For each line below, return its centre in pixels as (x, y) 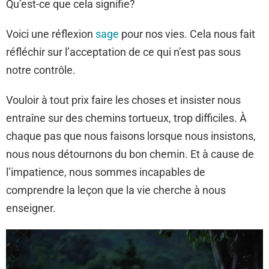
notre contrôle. (41, 70)
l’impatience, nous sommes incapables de (106, 172)
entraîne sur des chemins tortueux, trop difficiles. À (126, 118)
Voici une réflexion (51, 34)
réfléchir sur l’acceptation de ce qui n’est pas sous (123, 52)
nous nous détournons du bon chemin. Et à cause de (130, 154)
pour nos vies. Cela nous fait (187, 34)
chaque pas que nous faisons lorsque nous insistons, (131, 136)
